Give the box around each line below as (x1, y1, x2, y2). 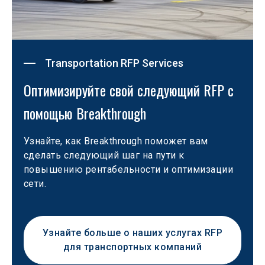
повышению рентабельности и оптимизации (24, 164, 236, 175)
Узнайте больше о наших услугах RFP (42, 227, 223, 238)
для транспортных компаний (63, 241, 202, 253)
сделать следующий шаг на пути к (24, 150, 188, 161)
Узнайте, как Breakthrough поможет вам (24, 135, 211, 147)
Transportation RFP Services (45, 57, 183, 69)
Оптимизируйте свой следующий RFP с (24, 79, 237, 101)
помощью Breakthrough (24, 102, 146, 124)
